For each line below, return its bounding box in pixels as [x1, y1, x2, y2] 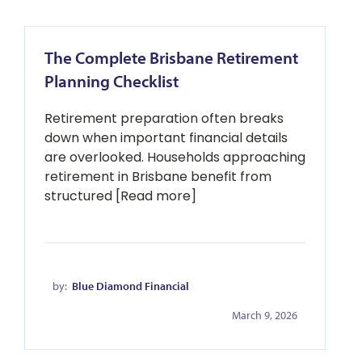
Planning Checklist [44, 70, 179, 91]
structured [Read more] [44, 187, 196, 205]
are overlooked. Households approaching [44, 148, 305, 166]
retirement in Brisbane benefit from [44, 167, 271, 186]
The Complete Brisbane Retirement [44, 47, 298, 68]
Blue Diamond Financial [72, 279, 189, 293]
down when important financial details [44, 128, 288, 147]
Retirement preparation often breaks [44, 109, 284, 128]
